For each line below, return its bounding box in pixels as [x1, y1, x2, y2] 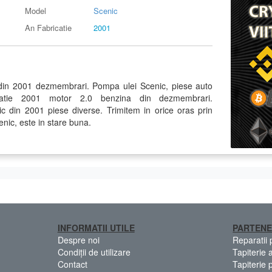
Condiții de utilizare [57, 245, 131, 258]
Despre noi [57, 233, 100, 246]
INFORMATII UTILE [57, 221, 135, 234]
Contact [57, 257, 87, 270]
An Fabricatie [25, 21, 72, 33]
